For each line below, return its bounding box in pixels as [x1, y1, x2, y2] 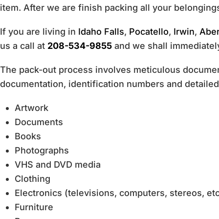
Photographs [15, 145, 69, 155]
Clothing [15, 174, 50, 184]
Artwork [15, 103, 48, 113]
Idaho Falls [78, 26, 124, 37]
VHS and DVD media [15, 159, 101, 170]
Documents [15, 117, 63, 127]
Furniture [15, 202, 53, 212]
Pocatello [129, 26, 169, 37]
